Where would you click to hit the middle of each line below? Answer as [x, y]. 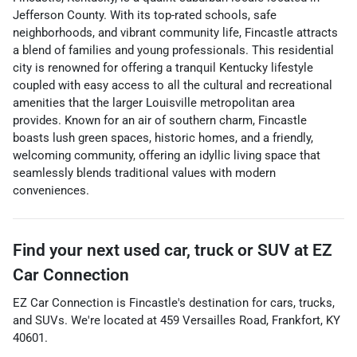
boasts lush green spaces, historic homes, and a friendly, [163, 138]
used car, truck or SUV [207, 250]
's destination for [222, 303]
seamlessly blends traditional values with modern [144, 173]
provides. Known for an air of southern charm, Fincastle [160, 120]
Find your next [68, 250]
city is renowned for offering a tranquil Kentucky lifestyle [163, 68]
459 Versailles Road [213, 320]
